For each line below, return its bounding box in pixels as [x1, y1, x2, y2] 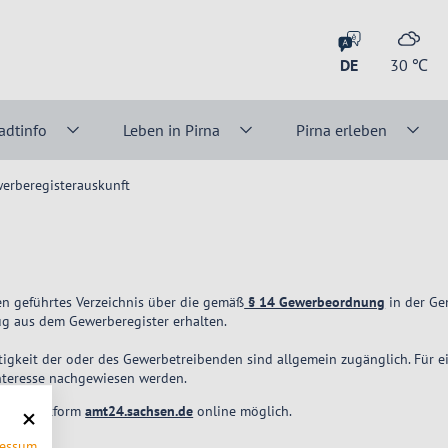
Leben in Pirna [122, 119, 220, 140]
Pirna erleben [295, 119, 387, 140]
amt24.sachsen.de [85, 402, 194, 421]
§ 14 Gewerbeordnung [244, 293, 386, 312]
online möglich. [193, 402, 293, 421]
